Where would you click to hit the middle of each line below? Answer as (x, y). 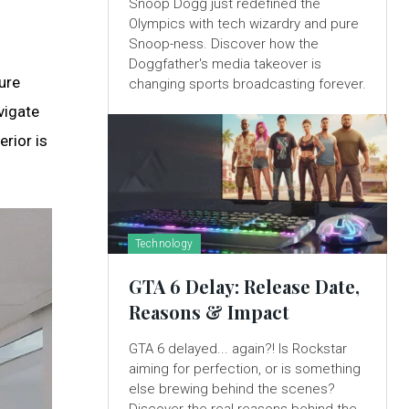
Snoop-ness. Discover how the (223, 44)
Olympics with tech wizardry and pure (243, 24)
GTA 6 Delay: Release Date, (244, 287)
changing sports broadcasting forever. (247, 84)
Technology (164, 244)
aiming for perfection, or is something (244, 369)
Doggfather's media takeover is (225, 64)
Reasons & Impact (209, 312)
